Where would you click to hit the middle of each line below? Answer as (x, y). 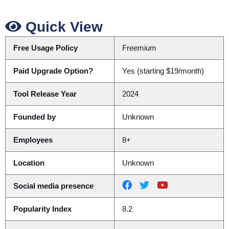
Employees (33, 140)
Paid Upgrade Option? (53, 71)
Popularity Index (42, 209)
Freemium (139, 48)
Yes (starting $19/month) (163, 71)
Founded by (34, 117)
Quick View (62, 27)
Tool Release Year (45, 94)
